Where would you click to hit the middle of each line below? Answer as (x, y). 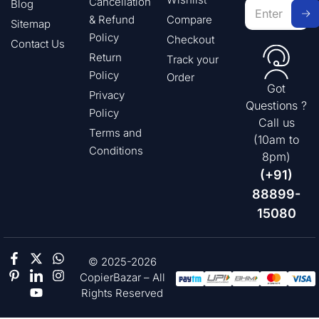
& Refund (111, 20)
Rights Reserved (122, 293)
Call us (276, 123)
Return (105, 58)
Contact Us (38, 44)
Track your (193, 60)
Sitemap (31, 24)
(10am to (277, 140)
